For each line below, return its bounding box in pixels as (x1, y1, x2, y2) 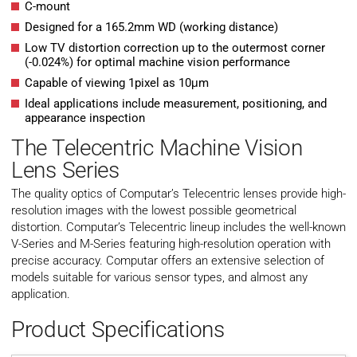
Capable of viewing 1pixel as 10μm (25, 76, 209, 91)
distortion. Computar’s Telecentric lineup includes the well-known (11, 220, 346, 235)
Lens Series (11, 157, 120, 184)
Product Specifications (11, 316, 225, 343)
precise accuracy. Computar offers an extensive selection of (11, 253, 324, 269)
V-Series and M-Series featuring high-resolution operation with (11, 237, 331, 252)
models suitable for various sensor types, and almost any (11, 270, 308, 285)
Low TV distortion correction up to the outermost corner (25, 41, 325, 56)
